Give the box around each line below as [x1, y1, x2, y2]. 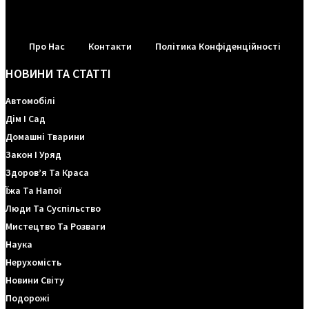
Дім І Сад [6, 112, 46, 126]
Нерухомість [6, 256, 61, 269]
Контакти [88, 40, 132, 53]
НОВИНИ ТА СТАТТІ [6, 66, 111, 82]
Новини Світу [6, 274, 64, 287]
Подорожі [6, 292, 50, 305]
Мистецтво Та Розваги [6, 220, 106, 233]
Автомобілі [6, 94, 55, 108]
